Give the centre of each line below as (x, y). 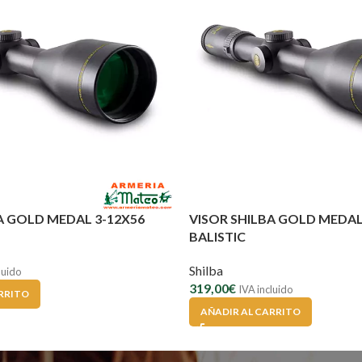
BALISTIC (217, 236)
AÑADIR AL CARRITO (250, 311)
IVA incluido (265, 289)
